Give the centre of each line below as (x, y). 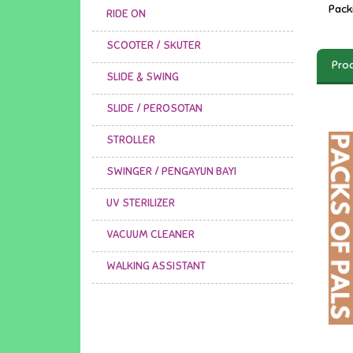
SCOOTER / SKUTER (154, 46)
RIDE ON (126, 14)
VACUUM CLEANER (150, 235)
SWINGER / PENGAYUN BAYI (171, 172)
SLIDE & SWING (143, 77)
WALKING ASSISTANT (156, 266)
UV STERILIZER (141, 203)
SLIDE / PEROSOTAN (154, 109)
